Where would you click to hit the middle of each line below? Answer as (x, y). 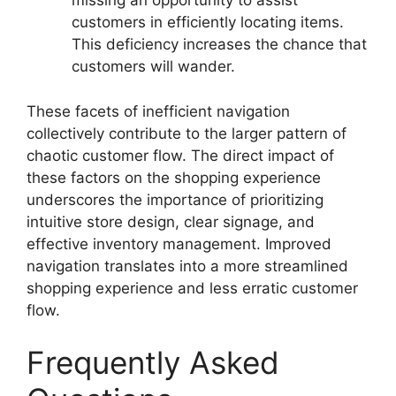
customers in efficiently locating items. (208, 22)
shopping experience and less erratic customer (192, 288)
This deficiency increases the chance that (219, 44)
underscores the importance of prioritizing (175, 199)
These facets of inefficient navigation (158, 111)
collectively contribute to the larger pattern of (187, 133)
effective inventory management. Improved (179, 244)
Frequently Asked (153, 362)
